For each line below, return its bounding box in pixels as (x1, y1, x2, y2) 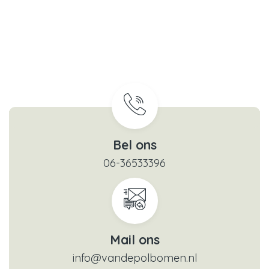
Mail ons (109, 231, 160, 247)
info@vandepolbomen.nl (72, 250, 197, 265)
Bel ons (112, 136, 157, 153)
